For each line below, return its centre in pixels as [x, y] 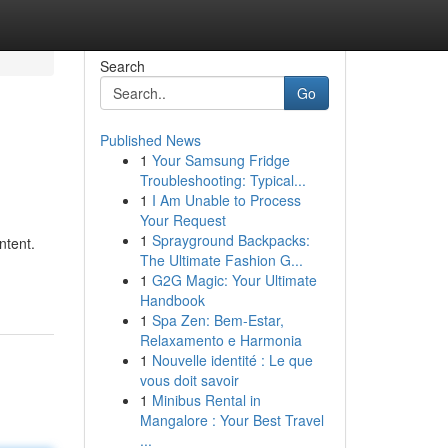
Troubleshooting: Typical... [222, 180]
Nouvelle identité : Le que [232, 360]
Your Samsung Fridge [220, 160]
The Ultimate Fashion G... [221, 260]
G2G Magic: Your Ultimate [234, 280]
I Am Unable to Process [226, 200]
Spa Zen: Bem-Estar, [217, 320]
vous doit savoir [189, 380]
